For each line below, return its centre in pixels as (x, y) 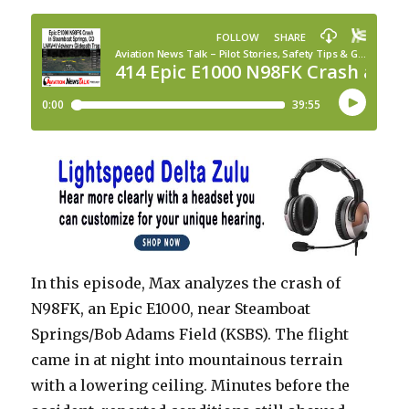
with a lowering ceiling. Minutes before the (191, 385)
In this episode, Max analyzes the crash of (186, 283)
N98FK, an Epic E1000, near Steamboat (171, 308)
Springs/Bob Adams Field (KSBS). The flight (190, 334)
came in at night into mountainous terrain (187, 359)
